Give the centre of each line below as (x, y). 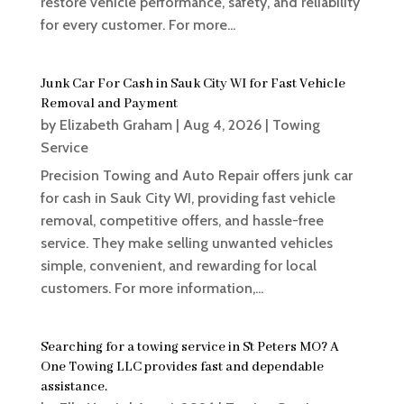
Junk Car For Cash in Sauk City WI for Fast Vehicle (193, 84)
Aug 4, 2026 (222, 125)
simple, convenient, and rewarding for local (178, 266)
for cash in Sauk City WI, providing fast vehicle (188, 198)
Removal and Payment (109, 104)
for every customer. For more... (138, 25)
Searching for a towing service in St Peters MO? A (189, 348)
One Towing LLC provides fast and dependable (182, 367)
